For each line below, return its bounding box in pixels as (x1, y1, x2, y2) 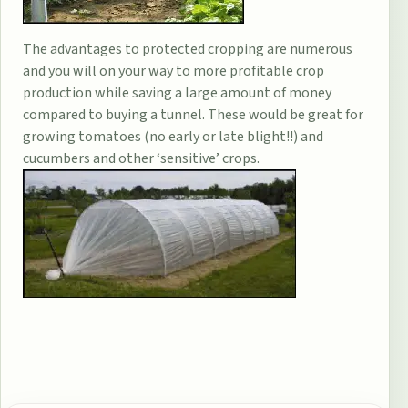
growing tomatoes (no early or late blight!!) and (23, 127, 323, 148)
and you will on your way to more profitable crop (23, 61, 324, 82)
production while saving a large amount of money (23, 83, 331, 104)
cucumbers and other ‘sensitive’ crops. (23, 148, 260, 169)
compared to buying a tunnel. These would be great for (23, 105, 363, 126)
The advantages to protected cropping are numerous (23, 39, 352, 60)
